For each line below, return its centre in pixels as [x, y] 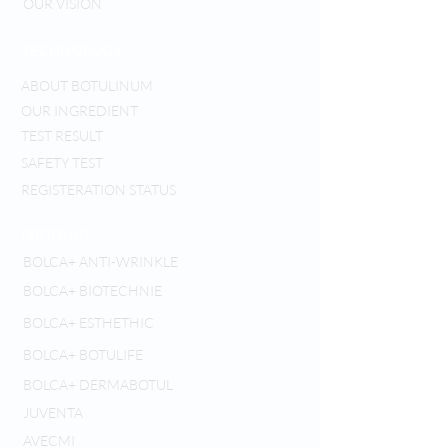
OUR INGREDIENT [79, 110]
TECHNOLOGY [72, 51]
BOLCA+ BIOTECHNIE [92, 290]
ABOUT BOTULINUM [87, 85]
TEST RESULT [62, 135]
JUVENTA [53, 412]
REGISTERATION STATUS [98, 189]
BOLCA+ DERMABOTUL [98, 384]
